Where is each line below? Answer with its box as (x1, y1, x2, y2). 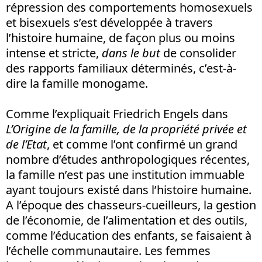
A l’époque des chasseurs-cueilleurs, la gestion (6, 196, 256, 213)
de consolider (160, 44, 236, 61)
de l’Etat (6, 136, 47, 152)
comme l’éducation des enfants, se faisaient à (6, 227, 251, 243)
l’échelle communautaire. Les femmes (6, 242, 211, 258)
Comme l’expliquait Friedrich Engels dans (6, 105, 228, 122)
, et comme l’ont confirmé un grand (47, 136, 237, 152)
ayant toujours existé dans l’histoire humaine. (6, 181, 251, 198)
